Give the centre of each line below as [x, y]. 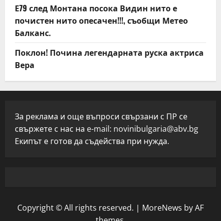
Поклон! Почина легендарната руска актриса [109, 52]
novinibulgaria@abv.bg [156, 129]
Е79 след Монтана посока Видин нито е [96, 8]
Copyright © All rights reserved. [76, 208]
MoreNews [162, 208]
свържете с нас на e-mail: [64, 129]
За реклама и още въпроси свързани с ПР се [101, 116]
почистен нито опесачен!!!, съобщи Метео [101, 20]
